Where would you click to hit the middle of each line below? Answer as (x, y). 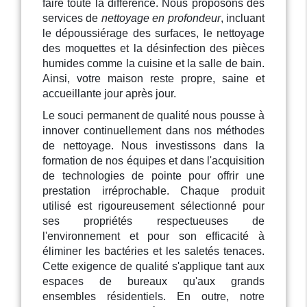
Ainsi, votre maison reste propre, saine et (153, 79)
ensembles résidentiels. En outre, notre (153, 297)
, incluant (242, 19)
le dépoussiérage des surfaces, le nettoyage (153, 34)
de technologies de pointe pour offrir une (153, 176)
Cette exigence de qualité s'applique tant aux (153, 267)
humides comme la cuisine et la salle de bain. (153, 64)
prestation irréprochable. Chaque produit (153, 191)
